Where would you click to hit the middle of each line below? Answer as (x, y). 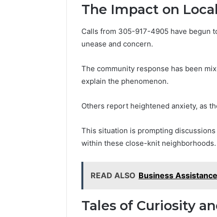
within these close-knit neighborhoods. (149, 143)
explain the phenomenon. (125, 81)
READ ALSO (113, 175)
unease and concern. (117, 44)
